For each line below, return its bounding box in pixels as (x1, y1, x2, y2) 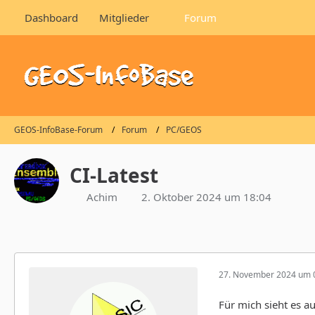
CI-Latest (70, 161, 158, 188)
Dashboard (25, 11, 78, 25)
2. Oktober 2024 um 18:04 (141, 189, 271, 204)
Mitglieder (99, 11, 149, 25)
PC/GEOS (166, 124, 202, 136)
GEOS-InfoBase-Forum (14, 124, 103, 136)
